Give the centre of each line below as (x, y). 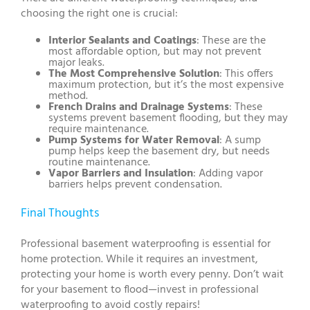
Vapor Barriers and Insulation (121, 174)
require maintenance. (99, 130)
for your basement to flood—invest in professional (140, 290)
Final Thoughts (60, 214)
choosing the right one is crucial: (99, 14)
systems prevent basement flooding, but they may (168, 119)
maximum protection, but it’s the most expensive (166, 85)
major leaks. (76, 63)
